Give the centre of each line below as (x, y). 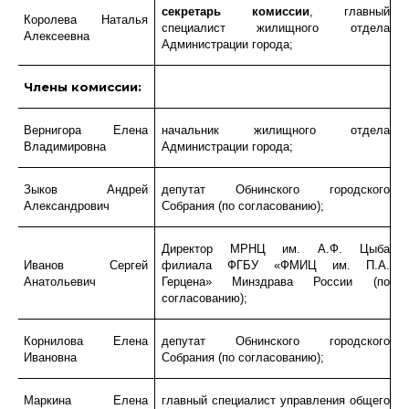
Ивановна (50, 357)
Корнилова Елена (85, 341)
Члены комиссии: (82, 86)
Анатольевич (59, 281)
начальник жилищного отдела (275, 130)
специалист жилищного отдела (275, 27)
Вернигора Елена (85, 130)
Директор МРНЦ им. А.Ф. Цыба (275, 248)
